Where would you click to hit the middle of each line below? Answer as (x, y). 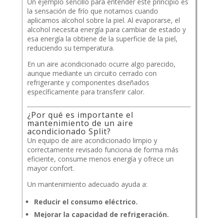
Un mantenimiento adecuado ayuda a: (87, 184)
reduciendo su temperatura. (71, 48)
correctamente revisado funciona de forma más (103, 150)
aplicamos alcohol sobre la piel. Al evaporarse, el (103, 20)
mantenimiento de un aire (80, 123)
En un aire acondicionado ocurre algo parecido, (101, 64)
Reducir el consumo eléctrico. (86, 202)
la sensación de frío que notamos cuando (92, 11)
